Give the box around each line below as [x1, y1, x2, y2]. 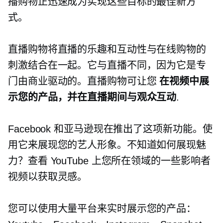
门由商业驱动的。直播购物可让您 [8, 76, 160, 87]
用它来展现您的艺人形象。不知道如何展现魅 [8, 139, 206, 151]
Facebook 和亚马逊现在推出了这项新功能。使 [8, 123, 213, 135]
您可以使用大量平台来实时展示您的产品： [8, 203, 197, 215]
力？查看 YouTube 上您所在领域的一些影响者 [8, 155, 211, 167]
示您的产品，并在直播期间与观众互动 [8, 92, 177, 103]
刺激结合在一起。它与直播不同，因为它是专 [8, 60, 206, 71]
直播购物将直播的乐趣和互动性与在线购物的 [8, 44, 206, 55]
